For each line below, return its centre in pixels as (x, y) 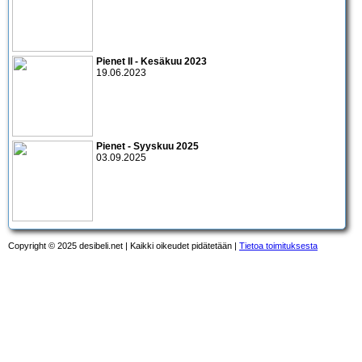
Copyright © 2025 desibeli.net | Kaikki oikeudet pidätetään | (124, 245)
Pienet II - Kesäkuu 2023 (152, 61)
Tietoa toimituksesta (278, 245)
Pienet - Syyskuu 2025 (147, 146)
